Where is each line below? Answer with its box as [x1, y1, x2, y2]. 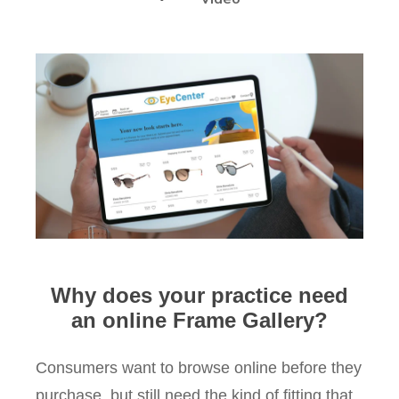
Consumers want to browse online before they [36, 358, 362, 377]
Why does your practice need [51, 282, 348, 307]
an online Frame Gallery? [71, 307, 328, 332]
